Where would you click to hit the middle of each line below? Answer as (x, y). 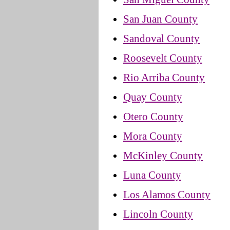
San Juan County (160, 19)
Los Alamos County (167, 194)
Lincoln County (158, 214)
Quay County (153, 97)
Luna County (152, 175)
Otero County (153, 116)
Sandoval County (161, 38)
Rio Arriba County (164, 77)
